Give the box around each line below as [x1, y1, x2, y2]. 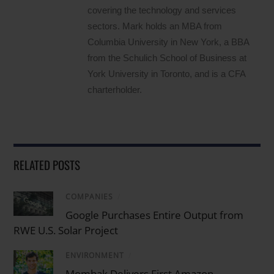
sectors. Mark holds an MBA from [87, 21, 223, 32]
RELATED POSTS [13, 156, 81, 174]
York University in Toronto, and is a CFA [87, 68, 246, 80]
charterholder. [87, 84, 143, 95]
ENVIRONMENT [65, 250, 125, 261]
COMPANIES [65, 191, 114, 202]
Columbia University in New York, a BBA [87, 37, 250, 48]
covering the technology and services [87, 5, 237, 16]
